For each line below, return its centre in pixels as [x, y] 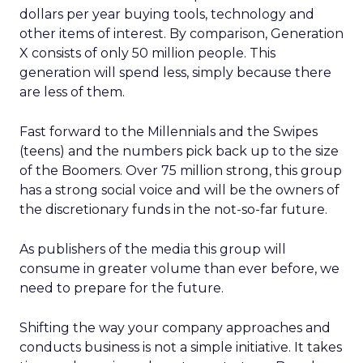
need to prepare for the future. [122, 288]
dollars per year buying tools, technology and [167, 14]
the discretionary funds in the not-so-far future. [173, 209]
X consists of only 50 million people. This [147, 53]
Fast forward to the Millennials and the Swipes [169, 132]
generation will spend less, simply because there [175, 73]
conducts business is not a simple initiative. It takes [181, 347]
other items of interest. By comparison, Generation [181, 34]
